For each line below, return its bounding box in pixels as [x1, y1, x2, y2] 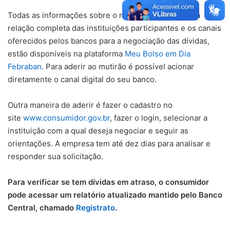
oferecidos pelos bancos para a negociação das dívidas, [8, 36, 209, 46]
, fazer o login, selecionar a [110, 113, 207, 123]
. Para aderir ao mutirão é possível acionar [42, 62, 194, 71]
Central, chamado [8, 203, 76, 213]
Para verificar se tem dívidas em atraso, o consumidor [8, 177, 209, 187]
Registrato [76, 203, 115, 213]
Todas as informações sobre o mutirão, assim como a [8, 10, 200, 20]
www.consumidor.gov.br [23, 113, 110, 123]
